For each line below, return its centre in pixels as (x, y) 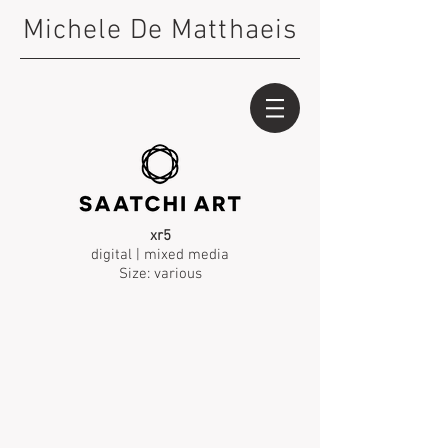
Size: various (160, 274)
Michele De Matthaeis (160, 31)
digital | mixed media (160, 255)
